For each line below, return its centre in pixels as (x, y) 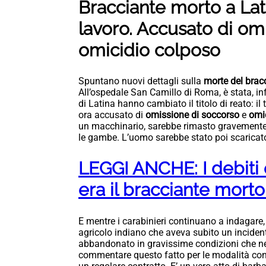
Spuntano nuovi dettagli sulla (140, 81)
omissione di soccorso (192, 115)
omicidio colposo (152, 50)
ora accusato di (112, 115)
